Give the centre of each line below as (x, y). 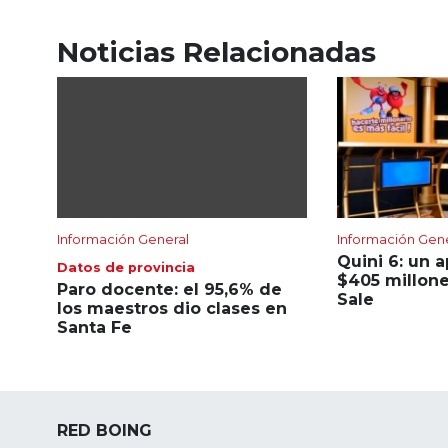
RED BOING (104, 430)
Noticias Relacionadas (216, 51)
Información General (123, 238)
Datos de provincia (126, 267)
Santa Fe (94, 327)
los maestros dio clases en (172, 308)
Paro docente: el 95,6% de (169, 289)
